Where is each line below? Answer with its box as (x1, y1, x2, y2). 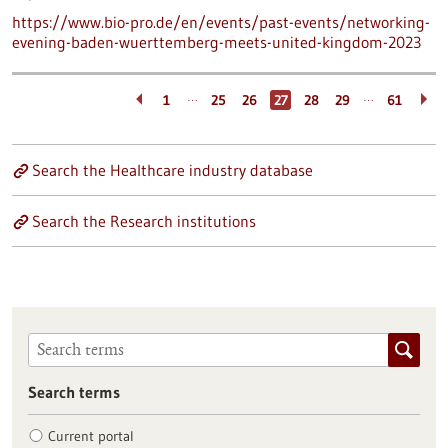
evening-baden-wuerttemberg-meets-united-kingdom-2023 (12, 32, 421, 52)
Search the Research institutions (32, 211, 256, 231)
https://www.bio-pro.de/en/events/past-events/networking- (12, 12, 430, 32)
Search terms (27, 381, 120, 402)
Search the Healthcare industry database (32, 160, 313, 180)
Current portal (47, 426, 134, 445)
